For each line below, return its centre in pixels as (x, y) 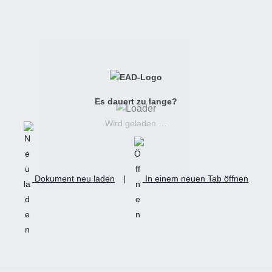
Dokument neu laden (73, 179)
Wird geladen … (136, 123)
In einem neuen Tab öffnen (195, 179)
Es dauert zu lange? (136, 102)
